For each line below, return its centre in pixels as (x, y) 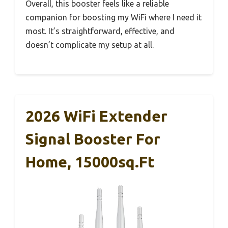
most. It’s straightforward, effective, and (100, 31)
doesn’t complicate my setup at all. (90, 45)
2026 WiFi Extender (96, 116)
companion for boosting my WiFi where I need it (113, 17)
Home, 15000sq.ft (90, 162)
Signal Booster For (93, 139)
